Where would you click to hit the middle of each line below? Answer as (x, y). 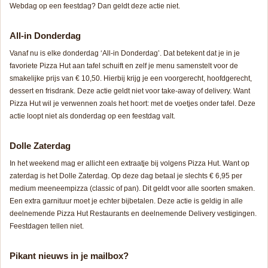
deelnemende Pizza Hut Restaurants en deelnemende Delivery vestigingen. (133, 214)
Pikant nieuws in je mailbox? (69, 256)
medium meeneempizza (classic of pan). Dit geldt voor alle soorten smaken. (132, 189)
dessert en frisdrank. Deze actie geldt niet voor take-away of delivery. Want (130, 91)
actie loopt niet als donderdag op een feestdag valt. (92, 116)
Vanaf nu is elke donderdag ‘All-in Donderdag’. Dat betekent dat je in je (125, 54)
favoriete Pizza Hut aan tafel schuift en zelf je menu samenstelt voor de (124, 66)
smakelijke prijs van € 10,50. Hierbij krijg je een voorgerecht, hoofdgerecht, (131, 79)
